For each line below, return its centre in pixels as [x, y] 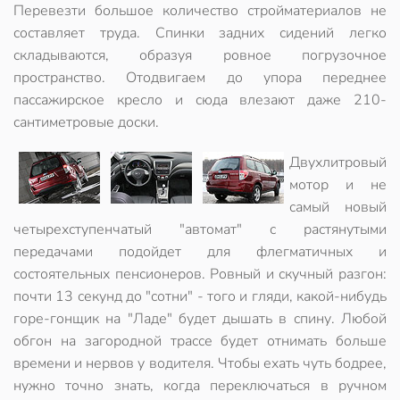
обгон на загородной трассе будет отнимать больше [200, 341]
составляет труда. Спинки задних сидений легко [200, 33]
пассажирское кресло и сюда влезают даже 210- [200, 100]
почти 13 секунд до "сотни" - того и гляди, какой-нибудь [200, 296]
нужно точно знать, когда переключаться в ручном [200, 386]
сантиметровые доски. [86, 122]
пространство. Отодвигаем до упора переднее [200, 78]
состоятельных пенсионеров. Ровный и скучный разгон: [200, 274]
